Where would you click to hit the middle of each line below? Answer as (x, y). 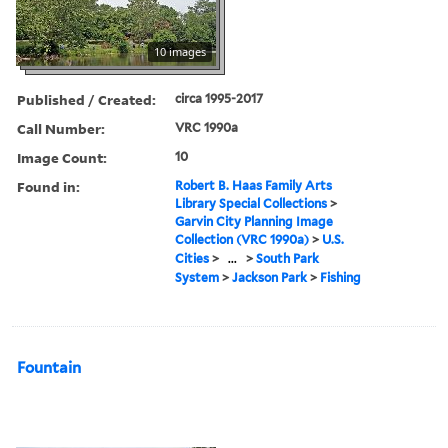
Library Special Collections (251, 203)
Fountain (49, 367)
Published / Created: (86, 99)
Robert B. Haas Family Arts (254, 185)
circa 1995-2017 (219, 98)
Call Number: (61, 128)
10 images (180, 51)
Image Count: (62, 157)
